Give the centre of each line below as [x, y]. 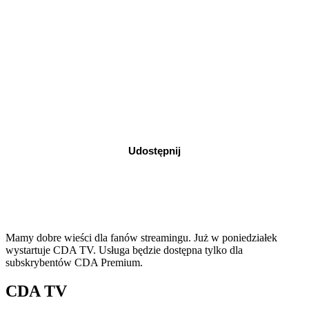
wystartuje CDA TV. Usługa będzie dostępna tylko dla [124, 250]
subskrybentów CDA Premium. [74, 262]
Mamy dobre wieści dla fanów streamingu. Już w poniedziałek [141, 237]
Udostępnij [154, 150]
